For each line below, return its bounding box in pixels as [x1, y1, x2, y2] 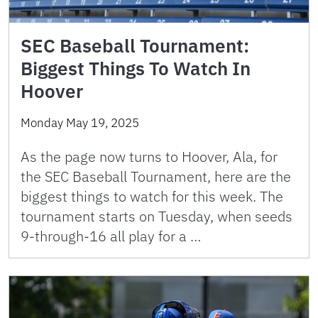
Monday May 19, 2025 [21, 115, 139, 131]
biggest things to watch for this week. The [21, 187, 283, 207]
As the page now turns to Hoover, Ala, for [21, 147, 278, 167]
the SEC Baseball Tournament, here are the [21, 167, 291, 187]
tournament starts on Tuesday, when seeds [21, 207, 292, 226]
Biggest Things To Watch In [21, 56, 251, 81]
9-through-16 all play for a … [21, 226, 201, 246]
